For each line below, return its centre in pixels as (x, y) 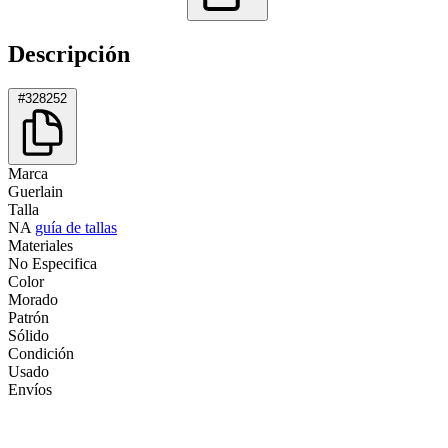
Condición (41, 353)
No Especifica (52, 263)
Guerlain (35, 191)
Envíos (30, 389)
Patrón (28, 317)
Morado (33, 299)
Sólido (28, 335)
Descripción (69, 53)
